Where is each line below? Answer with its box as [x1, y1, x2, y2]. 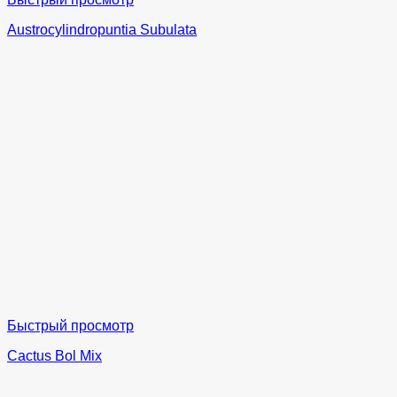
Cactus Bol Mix [7, 347, 102, 363]
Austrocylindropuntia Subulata [7, 21, 197, 37]
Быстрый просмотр [7, 317, 134, 333]
